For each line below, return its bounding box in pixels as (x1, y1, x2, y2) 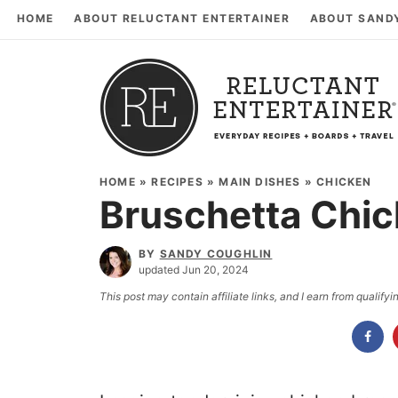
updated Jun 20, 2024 (139, 262, 249, 276)
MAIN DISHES (219, 174, 301, 188)
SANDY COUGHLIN (159, 246, 273, 260)
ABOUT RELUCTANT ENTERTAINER (74, 12, 291, 25)
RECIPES (151, 174, 203, 188)
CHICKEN (316, 174, 372, 188)
